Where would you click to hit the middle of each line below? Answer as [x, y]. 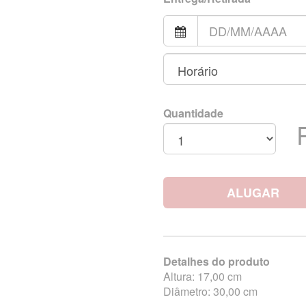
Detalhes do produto [217, 262]
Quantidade [193, 113]
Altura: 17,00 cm [203, 277]
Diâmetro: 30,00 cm [210, 292]
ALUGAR [253, 193]
